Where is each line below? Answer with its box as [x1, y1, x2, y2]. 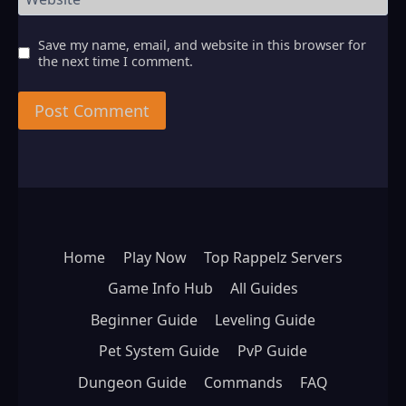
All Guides [230, 278, 299, 299]
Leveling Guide [215, 309, 316, 330]
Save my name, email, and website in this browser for [37, 35, 366, 53]
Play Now [122, 246, 187, 267]
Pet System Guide [99, 341, 220, 362]
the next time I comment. [37, 52, 193, 70]
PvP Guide [237, 341, 307, 362]
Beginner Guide [90, 309, 198, 330]
